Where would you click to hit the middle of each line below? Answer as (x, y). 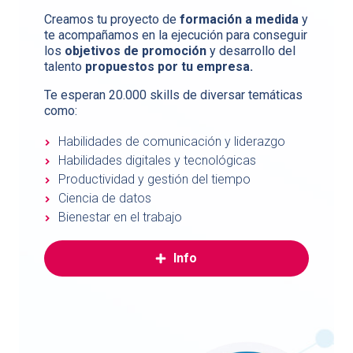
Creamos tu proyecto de (112, 20)
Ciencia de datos (104, 199)
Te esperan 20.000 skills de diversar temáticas (173, 95)
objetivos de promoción (136, 51)
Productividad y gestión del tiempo (154, 180)
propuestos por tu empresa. (169, 67)
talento (65, 67)
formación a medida (239, 20)
